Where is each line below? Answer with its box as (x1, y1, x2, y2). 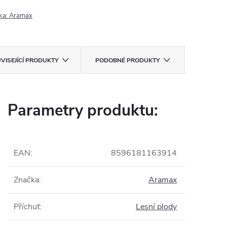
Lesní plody (136, 201, 177, 212)
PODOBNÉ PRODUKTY (95, 56, 160, 64)
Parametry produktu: (8, 100, 158, 121)
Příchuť (14, 201, 40, 212)
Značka (14, 174, 39, 185)
